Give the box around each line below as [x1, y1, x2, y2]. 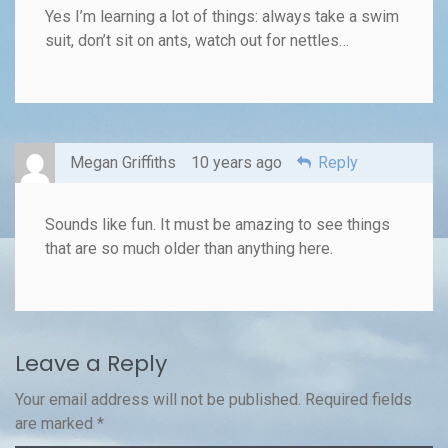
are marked [15, 413, 97, 433]
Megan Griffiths [70, 152, 176, 172]
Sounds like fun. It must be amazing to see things [45, 214, 390, 234]
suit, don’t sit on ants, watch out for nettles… [45, 30, 349, 50]
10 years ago [191, 152, 282, 172]
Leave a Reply [15, 347, 167, 379]
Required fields [305, 389, 412, 409]
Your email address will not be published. [15, 389, 301, 409]
